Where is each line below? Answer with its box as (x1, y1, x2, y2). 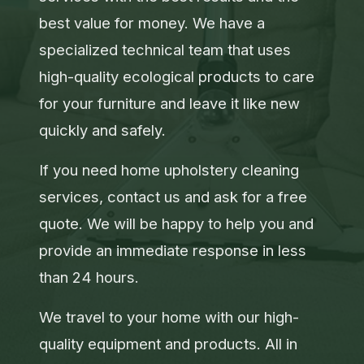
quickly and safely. (39, 121, 166, 139)
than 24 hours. (39, 268, 139, 286)
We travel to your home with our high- (39, 308, 299, 326)
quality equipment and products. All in (39, 335, 297, 353)
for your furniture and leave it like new (39, 94, 300, 112)
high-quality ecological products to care (39, 67, 314, 85)
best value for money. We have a (39, 14, 265, 32)
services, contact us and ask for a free (39, 188, 307, 206)
